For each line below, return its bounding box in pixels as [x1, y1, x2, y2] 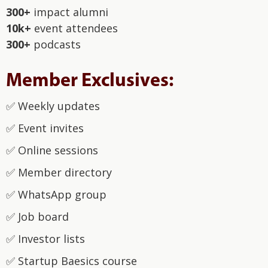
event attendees [31, 21, 118, 35]
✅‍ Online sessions [6, 143, 98, 157]
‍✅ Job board [6, 209, 69, 224]
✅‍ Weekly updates [6, 99, 100, 113]
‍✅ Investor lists [6, 232, 85, 246]
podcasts [31, 37, 81, 51]
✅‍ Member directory [6, 165, 112, 179]
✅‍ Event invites [6, 121, 84, 135]
